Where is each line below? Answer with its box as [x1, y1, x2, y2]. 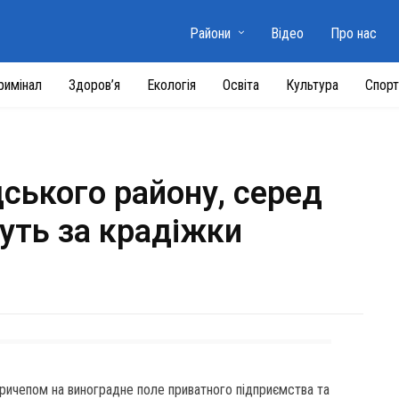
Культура [286, 77, 338, 94]
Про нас [330, 25, 377, 42]
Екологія [147, 77, 196, 94]
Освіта [223, 77, 259, 94]
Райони [189, 25, 231, 42]
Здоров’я [69, 77, 120, 94]
